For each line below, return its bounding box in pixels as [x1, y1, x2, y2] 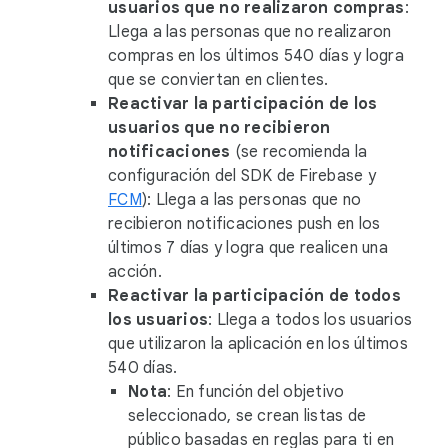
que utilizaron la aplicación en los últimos [108, 334, 408, 354]
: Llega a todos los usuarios [208, 310, 412, 330]
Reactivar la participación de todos [108, 286, 401, 306]
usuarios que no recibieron [108, 118, 331, 138]
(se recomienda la [230, 142, 367, 162]
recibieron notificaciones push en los [108, 214, 381, 234]
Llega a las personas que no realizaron [108, 22, 392, 42]
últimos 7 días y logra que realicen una [108, 238, 388, 258]
